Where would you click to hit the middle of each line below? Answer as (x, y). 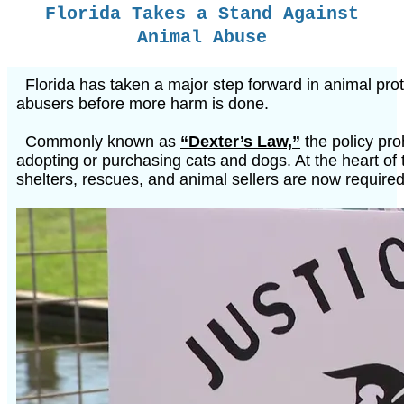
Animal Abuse (202, 37)
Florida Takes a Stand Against (202, 14)
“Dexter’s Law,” (240, 141)
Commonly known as (98, 141)
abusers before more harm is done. (142, 103)
